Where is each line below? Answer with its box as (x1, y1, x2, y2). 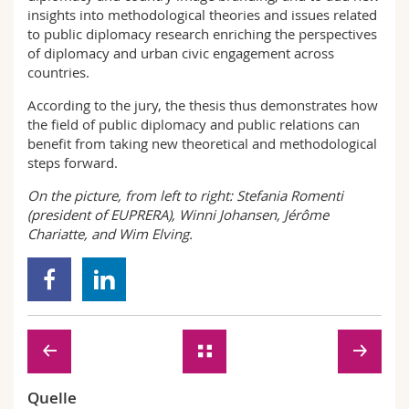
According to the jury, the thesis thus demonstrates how (27, 96, 378, 114)
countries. (27, 63, 89, 81)
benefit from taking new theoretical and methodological (27, 134, 377, 152)
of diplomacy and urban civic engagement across (27, 44, 334, 62)
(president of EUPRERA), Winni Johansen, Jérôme (27, 205, 329, 224)
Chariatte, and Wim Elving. (27, 225, 193, 243)
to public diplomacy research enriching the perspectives (27, 25, 377, 43)
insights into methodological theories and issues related (27, 5, 377, 24)
